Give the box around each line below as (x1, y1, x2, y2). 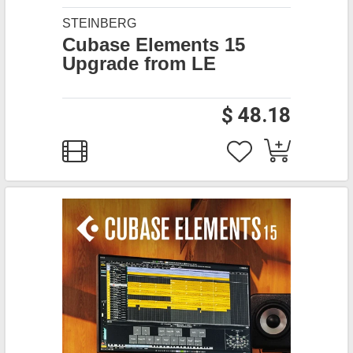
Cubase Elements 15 (62, 34, 245, 55)
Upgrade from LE (62, 53, 216, 74)
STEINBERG (62, 17, 136, 30)
